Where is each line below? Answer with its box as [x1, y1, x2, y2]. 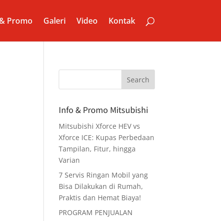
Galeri [43, 15, 66, 26]
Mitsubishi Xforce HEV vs [59, 121, 141, 131]
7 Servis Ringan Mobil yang [59, 170, 148, 180]
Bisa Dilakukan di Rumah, [59, 182, 144, 191]
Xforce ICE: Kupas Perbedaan [59, 133, 155, 142]
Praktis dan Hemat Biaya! [59, 193, 142, 202]
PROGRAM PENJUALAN [59, 208, 133, 217]
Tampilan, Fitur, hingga [59, 144, 136, 153]
